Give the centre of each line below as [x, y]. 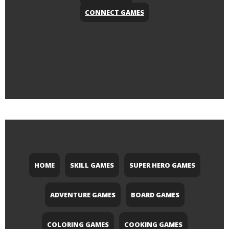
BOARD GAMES [155, 195]
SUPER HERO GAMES [162, 165]
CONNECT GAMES [114, 13]
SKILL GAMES [92, 165]
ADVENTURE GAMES [83, 195]
